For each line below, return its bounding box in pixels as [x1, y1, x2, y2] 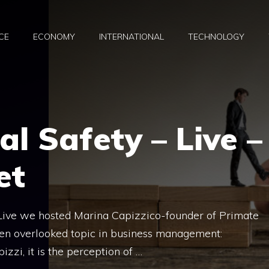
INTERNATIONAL [99, 31, 164, 43]
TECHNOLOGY [188, 31, 244, 43]
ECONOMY [33, 31, 75, 43]
